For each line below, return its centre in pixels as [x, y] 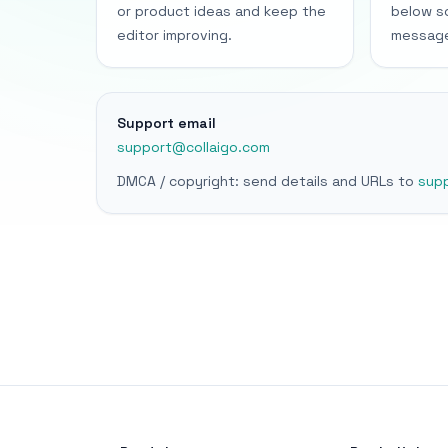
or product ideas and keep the [221, 11]
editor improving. [174, 35]
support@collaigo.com [193, 147]
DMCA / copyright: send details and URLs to [265, 181]
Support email [166, 123]
